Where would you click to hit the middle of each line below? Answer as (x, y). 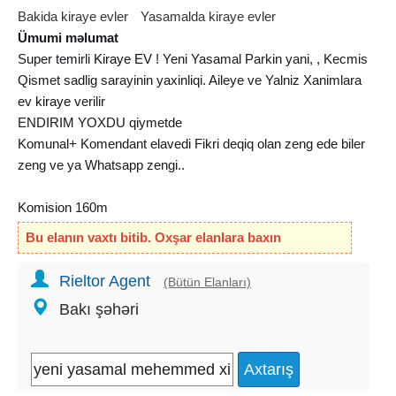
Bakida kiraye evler (73, 16)
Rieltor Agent (105, 281)
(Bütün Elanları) (207, 282)
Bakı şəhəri (99, 309)
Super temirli (56, 58)
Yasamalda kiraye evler (208, 16)
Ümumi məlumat (68, 37)
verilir (88, 101)
